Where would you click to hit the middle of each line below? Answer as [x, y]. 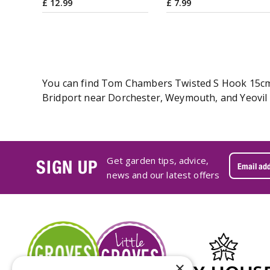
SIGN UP [67, 167]
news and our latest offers [163, 174]
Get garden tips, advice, [158, 160]
